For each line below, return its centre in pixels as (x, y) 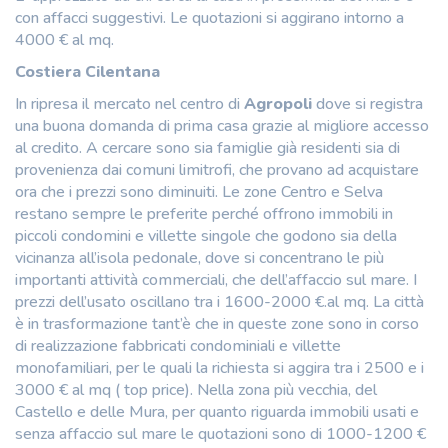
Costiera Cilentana (87, 71)
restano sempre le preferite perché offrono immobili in (204, 213)
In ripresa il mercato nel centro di (129, 103)
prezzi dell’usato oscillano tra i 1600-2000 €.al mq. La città (219, 301)
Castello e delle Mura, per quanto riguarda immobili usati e (217, 411)
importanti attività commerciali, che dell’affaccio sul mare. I (216, 279)
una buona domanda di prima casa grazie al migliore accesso (222, 125)
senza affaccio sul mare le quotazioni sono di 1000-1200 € (220, 433)
